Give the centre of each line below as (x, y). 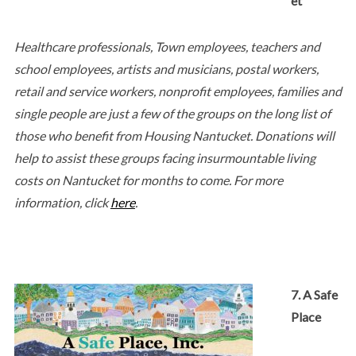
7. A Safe (314, 294)
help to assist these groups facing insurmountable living (164, 157)
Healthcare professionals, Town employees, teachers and (167, 46)
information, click (62, 202)
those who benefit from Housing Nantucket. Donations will (174, 135)
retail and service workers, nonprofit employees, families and (178, 91)
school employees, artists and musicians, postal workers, (166, 68)
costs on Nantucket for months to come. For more (148, 180)
